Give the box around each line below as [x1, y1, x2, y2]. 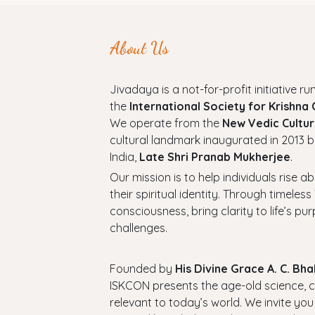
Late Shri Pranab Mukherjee [139, 150, 290, 165]
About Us [109, 38, 169, 59]
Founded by [109, 262, 175, 276]
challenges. [109, 221, 167, 236]
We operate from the [109, 116, 222, 131]
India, [109, 150, 139, 165]
